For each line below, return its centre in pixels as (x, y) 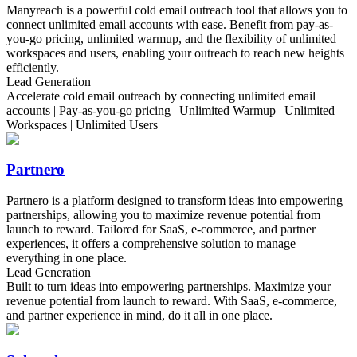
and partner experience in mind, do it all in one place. (139, 316)
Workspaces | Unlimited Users (82, 124)
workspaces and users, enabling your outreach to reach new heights (175, 53)
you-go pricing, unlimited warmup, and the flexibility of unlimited (171, 38)
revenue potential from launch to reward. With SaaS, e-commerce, (172, 301)
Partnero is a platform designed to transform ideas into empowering (175, 201)
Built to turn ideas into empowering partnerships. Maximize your (169, 287)
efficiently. (33, 67)
